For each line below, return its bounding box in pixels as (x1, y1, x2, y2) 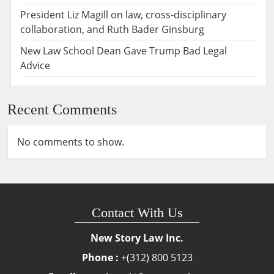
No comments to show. (17, 135, 124, 149)
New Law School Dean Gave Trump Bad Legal (20, 44, 227, 58)
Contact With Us (91, 205, 183, 221)
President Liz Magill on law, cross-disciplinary (20, 8, 226, 22)
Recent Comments (7, 102, 117, 118)
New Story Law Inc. (91, 231, 183, 245)
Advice (20, 59, 50, 73)
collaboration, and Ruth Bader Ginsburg (20, 23, 204, 37)
